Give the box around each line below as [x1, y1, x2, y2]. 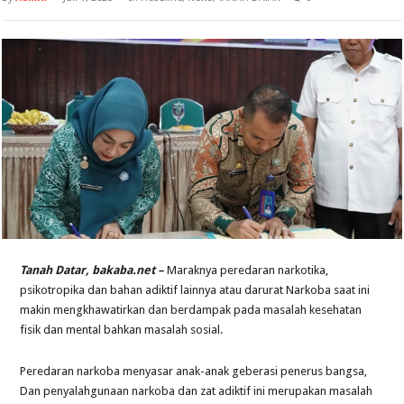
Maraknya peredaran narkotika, [164, 262, 329, 277]
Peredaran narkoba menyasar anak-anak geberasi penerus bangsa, [20, 363, 368, 378]
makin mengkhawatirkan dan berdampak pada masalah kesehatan [20, 302, 363, 317]
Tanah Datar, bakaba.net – [20, 262, 165, 277]
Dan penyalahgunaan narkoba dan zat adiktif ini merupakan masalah [20, 383, 373, 398]
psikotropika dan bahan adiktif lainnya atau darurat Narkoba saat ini [20, 282, 371, 297]
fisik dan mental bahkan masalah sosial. [20, 322, 224, 336]
